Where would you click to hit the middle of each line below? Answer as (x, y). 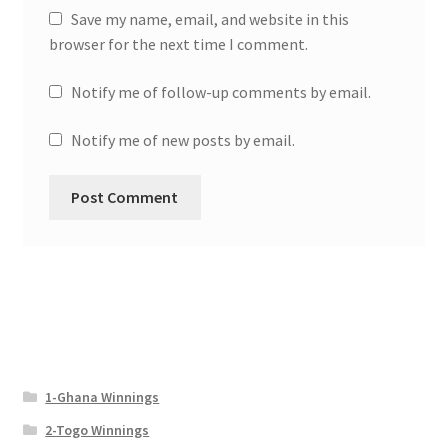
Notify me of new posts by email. (182, 139)
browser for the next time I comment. (178, 44)
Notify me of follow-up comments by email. (220, 92)
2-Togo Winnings (97, 429)
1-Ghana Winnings (102, 396)
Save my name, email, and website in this (209, 19)
